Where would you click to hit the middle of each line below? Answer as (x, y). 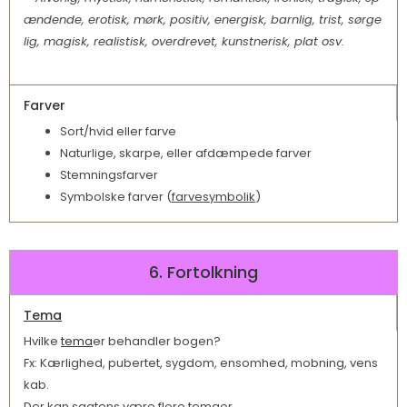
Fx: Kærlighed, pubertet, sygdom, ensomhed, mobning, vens (201, 363)
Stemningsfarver (109, 175)
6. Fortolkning (203, 273)
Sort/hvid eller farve (118, 132)
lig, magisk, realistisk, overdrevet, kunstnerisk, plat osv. (184, 42)
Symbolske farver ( (116, 197)
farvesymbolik (213, 197)
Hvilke (42, 342)
